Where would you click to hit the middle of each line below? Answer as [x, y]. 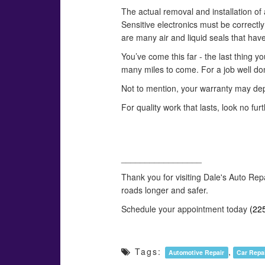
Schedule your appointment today [185, 209]
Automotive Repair [197, 252]
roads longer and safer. [165, 190]
